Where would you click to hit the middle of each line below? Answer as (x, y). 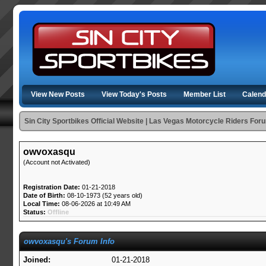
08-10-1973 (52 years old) (104, 195)
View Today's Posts (134, 94)
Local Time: (42, 204)
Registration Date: (52, 187)
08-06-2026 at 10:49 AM (96, 204)
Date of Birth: (45, 195)
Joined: (37, 260)
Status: (35, 212)
